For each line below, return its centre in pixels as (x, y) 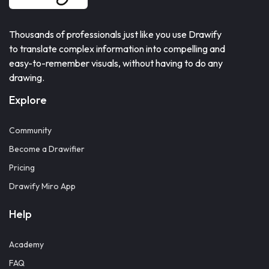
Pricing (22, 168)
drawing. (27, 77)
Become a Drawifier (47, 149)
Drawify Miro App (42, 186)
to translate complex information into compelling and (117, 49)
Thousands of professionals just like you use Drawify (115, 34)
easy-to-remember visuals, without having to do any (116, 63)
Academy (26, 244)
